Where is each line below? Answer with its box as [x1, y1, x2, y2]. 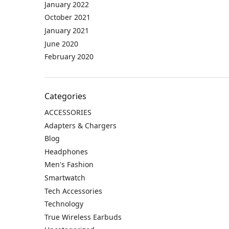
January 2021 [44, 25, 89, 35]
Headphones [44, 146, 88, 156]
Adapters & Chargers [44, 120, 117, 130]
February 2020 [44, 52, 94, 62]
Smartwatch [44, 173, 85, 183]
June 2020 [44, 38, 78, 49]
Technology [44, 199, 83, 209]
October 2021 [44, 12, 90, 22]
